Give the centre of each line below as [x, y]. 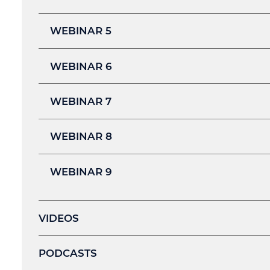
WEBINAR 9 [81, 171]
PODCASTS [68, 253]
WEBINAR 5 [80, 31]
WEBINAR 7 [80, 101]
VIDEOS [59, 218]
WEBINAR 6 [81, 66]
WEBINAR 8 [81, 137]
